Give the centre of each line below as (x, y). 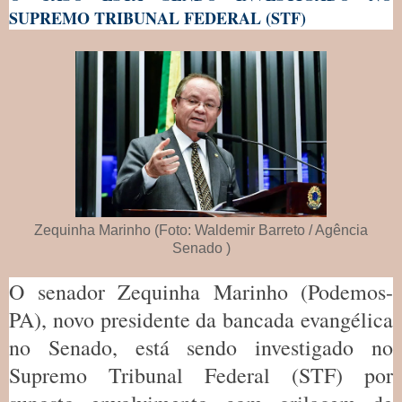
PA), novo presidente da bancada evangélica (201, 320)
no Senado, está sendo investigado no (201, 348)
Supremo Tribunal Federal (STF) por (201, 376)
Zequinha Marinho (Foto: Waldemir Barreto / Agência (201, 231)
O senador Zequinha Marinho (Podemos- (201, 292)
